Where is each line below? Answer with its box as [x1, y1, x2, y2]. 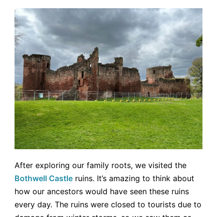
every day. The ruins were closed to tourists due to [15, 200, 201, 210]
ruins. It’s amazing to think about [73, 173, 194, 184]
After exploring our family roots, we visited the [15, 160, 186, 170]
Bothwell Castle [15, 173, 73, 184]
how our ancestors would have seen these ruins [15, 186, 189, 197]
